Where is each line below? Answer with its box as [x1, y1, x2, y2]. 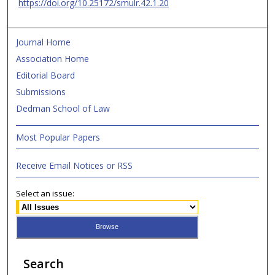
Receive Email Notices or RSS [16, 159, 133, 171]
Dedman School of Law [16, 102, 110, 114]
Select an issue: [16, 187, 75, 199]
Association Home [16, 52, 90, 64]
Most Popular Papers [16, 131, 101, 143]
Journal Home [16, 36, 71, 48]
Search [23, 255, 64, 273]
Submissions [16, 85, 66, 98]
